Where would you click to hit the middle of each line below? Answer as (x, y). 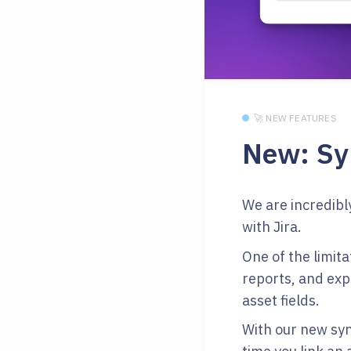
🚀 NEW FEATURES (295, 118)
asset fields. (281, 300)
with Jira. (272, 227)
